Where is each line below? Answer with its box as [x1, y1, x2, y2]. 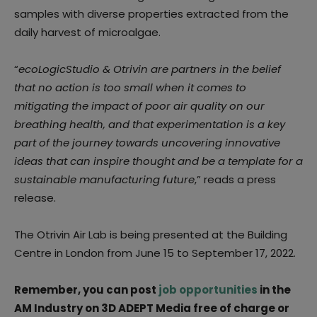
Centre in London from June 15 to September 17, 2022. [14, 246, 296, 261]
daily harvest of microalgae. [14, 25, 161, 40]
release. [14, 190, 56, 206]
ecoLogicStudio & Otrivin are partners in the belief [18, 62, 281, 77]
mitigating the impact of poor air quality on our [14, 98, 265, 114]
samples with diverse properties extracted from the [14, 6, 289, 22]
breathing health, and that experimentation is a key [14, 117, 285, 132]
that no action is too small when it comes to [14, 80, 246, 96]
